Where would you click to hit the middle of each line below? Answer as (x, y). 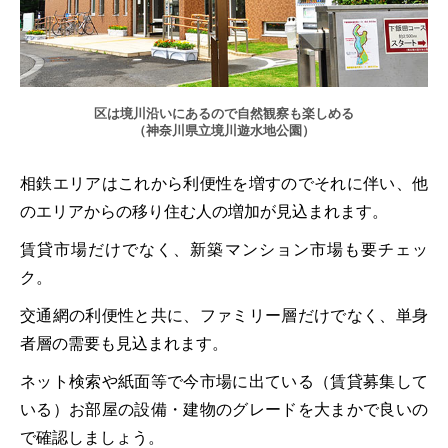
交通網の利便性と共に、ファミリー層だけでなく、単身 (224, 315)
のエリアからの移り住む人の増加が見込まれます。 (204, 211)
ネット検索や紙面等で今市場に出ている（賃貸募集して (224, 381)
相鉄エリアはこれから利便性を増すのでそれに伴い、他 (224, 183)
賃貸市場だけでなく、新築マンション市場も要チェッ (224, 249)
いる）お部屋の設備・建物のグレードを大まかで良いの (224, 409)
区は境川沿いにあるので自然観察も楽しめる (224, 113)
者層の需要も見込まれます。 (124, 343)
